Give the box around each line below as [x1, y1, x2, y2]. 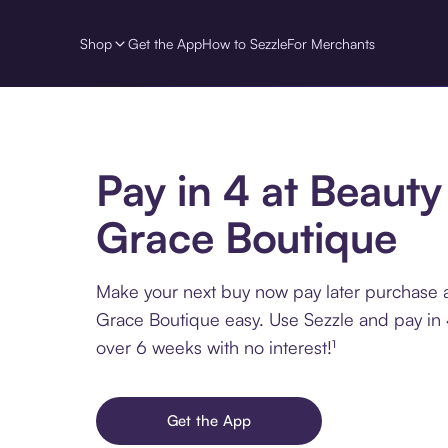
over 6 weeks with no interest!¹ [96, 336, 336, 359]
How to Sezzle [202, 34, 287, 52]
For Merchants [287, 34, 375, 52]
